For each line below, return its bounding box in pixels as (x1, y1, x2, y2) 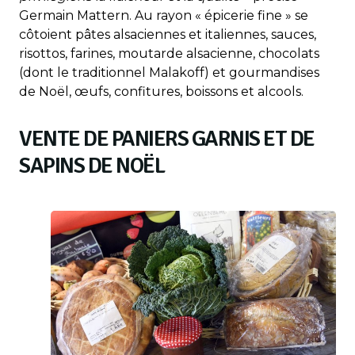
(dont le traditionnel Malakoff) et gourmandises (19, 65, 319, 81)
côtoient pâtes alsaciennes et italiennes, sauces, (19, 27, 316, 43)
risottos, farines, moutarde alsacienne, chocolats (19, 46, 319, 62)
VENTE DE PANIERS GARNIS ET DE (19, 125, 315, 153)
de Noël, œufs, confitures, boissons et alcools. (19, 84, 303, 100)
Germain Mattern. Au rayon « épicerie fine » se (19, 8, 308, 24)
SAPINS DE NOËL (19, 152, 164, 180)
